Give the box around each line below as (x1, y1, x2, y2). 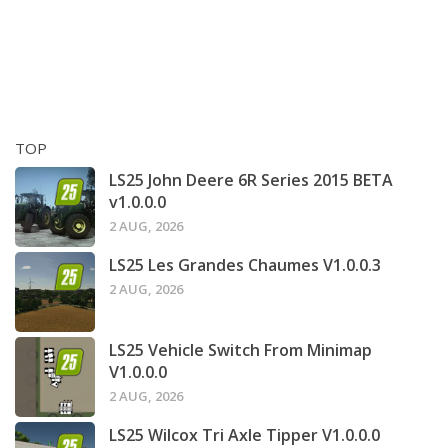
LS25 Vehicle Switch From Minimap (109, 338, 372, 361)
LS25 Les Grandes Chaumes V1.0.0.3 (109, 253, 381, 276)
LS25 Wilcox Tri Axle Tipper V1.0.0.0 (109, 423, 380, 446)
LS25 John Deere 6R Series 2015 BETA (109, 168, 393, 191)
